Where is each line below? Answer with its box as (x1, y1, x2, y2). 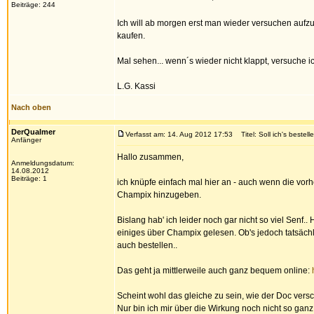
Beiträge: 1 (11, 175, 47, 182)
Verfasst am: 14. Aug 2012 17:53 (125, 130, 233, 138)
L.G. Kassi (117, 81, 156, 91)
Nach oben (11, 103, 51, 111)
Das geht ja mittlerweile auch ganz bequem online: (117, 266, 312, 275)
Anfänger (11, 136, 41, 144)
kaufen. (117, 31, 145, 41)
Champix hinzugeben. (117, 190, 201, 200)
